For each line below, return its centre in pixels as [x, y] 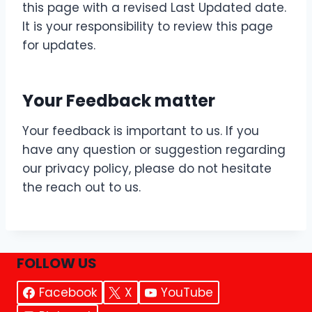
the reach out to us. [81, 187]
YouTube [187, 292]
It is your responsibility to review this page [148, 26]
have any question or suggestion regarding [154, 150]
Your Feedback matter [119, 101]
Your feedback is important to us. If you [141, 131]
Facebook [68, 292]
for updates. [59, 45]
